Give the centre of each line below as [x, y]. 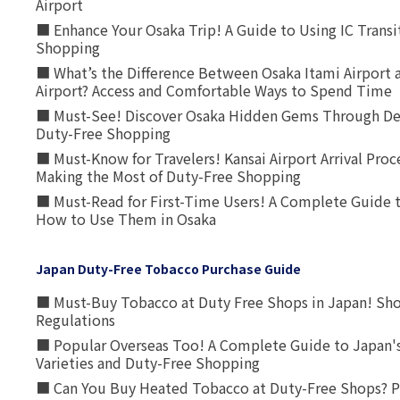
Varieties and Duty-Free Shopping [148, 362]
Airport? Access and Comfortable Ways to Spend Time [214, 90]
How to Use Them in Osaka [126, 219]
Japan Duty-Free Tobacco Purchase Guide [168, 269]
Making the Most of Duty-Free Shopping [168, 176]
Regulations [75, 320]
